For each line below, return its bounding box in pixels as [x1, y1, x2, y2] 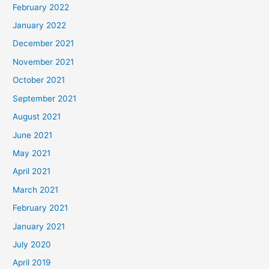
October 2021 [13, 75, 65, 85]
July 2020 [13, 239, 52, 249]
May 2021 [13, 148, 51, 158]
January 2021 [13, 221, 65, 231]
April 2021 [13, 166, 51, 177]
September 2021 [13, 93, 77, 103]
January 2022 [13, 20, 67, 31]
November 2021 [13, 56, 74, 67]
